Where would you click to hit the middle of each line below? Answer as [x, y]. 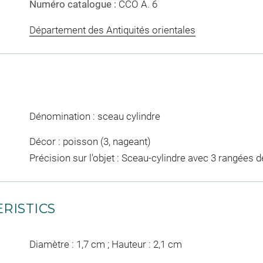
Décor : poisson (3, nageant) [90, 142]
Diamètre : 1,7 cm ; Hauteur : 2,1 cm [105, 245]
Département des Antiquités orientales [112, 30]
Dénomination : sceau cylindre [95, 116]
